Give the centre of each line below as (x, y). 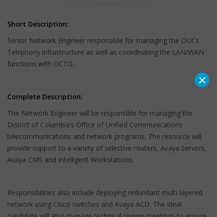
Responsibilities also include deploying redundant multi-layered (105, 192)
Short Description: (38, 24)
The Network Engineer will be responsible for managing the (100, 113)
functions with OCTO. (42, 63)
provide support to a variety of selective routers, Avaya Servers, (107, 148)
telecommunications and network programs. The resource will (104, 136)
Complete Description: (45, 96)
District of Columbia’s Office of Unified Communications (95, 124)
